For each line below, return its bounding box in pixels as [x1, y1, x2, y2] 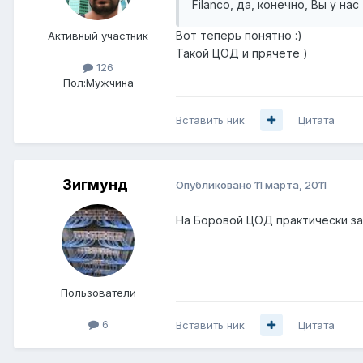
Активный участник [48, 28, 148, 42]
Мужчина [85, 75, 134, 89]
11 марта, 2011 [254, 178, 327, 192]
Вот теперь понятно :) [176, 28, 302, 42]
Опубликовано [176, 178, 254, 192]
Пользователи [60, 285, 136, 299]
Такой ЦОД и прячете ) [176, 45, 308, 60]
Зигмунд [62, 175, 128, 193]
